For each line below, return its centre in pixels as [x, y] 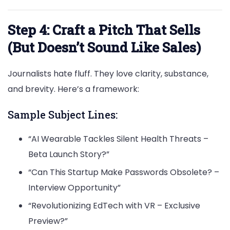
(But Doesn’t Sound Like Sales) [104, 47]
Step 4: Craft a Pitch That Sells [104, 30]
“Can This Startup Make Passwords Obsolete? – [124, 172]
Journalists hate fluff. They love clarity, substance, [108, 73]
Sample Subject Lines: [63, 114]
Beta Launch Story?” [69, 154]
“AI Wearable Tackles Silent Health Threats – [118, 139]
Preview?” [48, 221]
